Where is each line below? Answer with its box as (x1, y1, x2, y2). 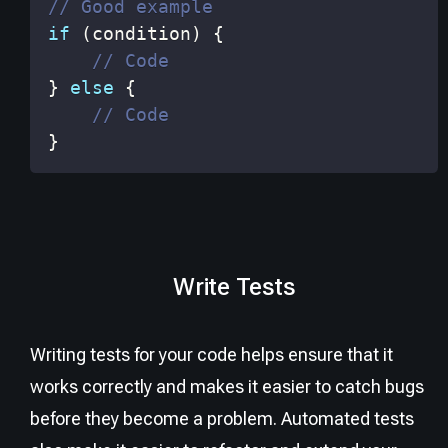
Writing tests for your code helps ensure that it (30, 344, 393, 366)
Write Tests (172, 273, 296, 302)
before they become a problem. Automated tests (30, 408, 414, 430)
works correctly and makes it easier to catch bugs (30, 376, 424, 398)
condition (92, 22, 191, 44)
